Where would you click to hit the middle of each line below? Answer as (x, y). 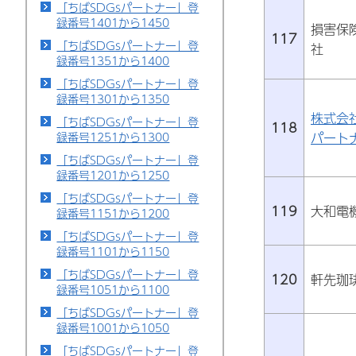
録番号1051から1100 (113, 289)
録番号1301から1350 (113, 99)
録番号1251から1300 (113, 137)
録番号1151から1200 (113, 213)
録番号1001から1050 (113, 327)
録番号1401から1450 (113, 22)
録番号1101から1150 (113, 251)
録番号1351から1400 (113, 60)
